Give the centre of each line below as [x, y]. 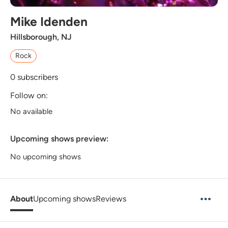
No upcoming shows [46, 156]
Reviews [111, 198]
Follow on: [29, 95]
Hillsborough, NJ [41, 37]
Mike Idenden [49, 21]
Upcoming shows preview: [60, 138]
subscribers [37, 77]
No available [31, 111]
